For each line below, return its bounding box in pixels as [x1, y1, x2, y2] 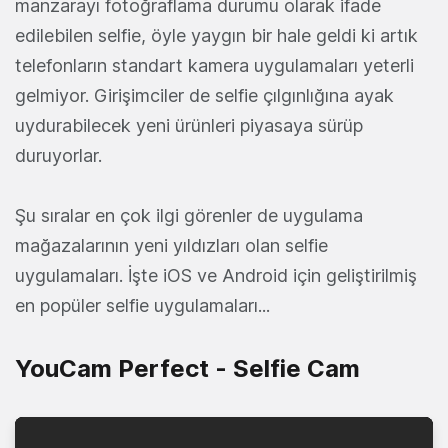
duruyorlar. [15, 144, 102, 166]
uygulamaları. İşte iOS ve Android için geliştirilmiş [15, 264, 417, 286]
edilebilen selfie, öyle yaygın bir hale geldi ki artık [15, 24, 418, 46]
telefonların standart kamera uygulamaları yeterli [15, 54, 414, 76]
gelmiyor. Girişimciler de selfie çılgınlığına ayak [15, 84, 394, 106]
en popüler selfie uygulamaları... [15, 294, 270, 316]
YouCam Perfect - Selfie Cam [15, 353, 360, 383]
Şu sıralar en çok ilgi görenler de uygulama [15, 204, 363, 226]
